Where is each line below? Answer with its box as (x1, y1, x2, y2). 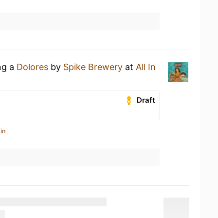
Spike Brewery (63, 62, 123, 72)
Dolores (17, 62, 48, 72)
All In (136, 62, 156, 72)
